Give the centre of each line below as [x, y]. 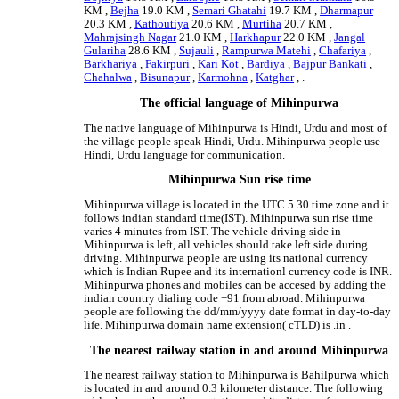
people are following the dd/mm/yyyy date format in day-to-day [238, 312]
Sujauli [197, 51]
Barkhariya [111, 65]
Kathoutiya [162, 24]
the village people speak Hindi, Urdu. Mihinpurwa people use [232, 141]
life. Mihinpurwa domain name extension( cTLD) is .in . [218, 326]
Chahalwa [108, 78]
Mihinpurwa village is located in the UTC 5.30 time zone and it [237, 205]
